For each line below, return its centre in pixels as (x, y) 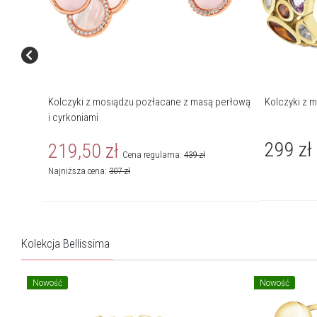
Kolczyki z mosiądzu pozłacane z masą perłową (149, 102)
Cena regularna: (153, 155)
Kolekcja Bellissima (65, 244)
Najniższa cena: (79, 171)
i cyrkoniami (73, 118)
